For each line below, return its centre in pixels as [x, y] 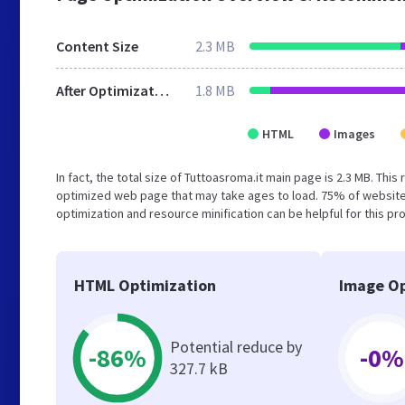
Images [354, 134]
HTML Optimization [145, 285]
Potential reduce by [236, 347]
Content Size [97, 46]
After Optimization [162, 90]
